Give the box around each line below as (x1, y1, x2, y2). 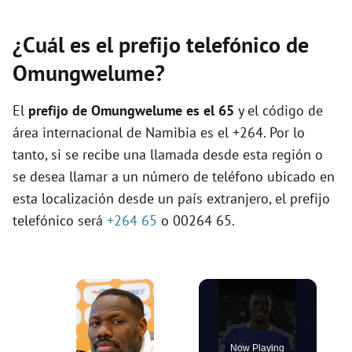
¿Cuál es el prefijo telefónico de (13, 30, 309, 59)
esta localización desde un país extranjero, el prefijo (13, 189, 330, 207)
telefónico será (13, 211, 107, 229)
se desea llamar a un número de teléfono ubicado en (13, 167, 335, 185)
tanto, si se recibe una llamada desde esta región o (13, 145, 323, 163)
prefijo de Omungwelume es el (28, 101, 218, 119)
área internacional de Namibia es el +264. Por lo (13, 123, 305, 141)
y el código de (234, 101, 323, 119)
